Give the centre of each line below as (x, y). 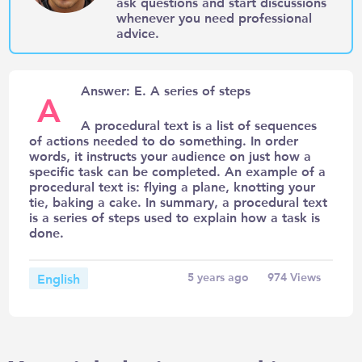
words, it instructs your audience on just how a (170, 155)
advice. (137, 32)
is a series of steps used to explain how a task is (175, 217)
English (59, 278)
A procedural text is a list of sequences (199, 124)
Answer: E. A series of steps (166, 90)
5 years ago (218, 277)
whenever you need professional (214, 17)
